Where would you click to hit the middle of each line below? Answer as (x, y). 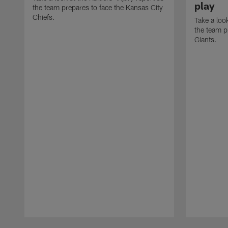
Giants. (206, 40)
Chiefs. (44, 17)
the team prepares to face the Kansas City (98, 8)
